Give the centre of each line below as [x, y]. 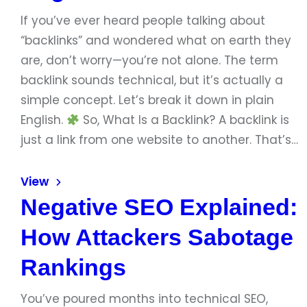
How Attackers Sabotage [157, 237]
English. [44, 120]
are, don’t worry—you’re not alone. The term [149, 60]
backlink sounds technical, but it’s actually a [152, 80]
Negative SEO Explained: [159, 207]
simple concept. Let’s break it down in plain [147, 100]
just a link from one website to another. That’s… [159, 140]
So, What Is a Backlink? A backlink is [185, 120]
